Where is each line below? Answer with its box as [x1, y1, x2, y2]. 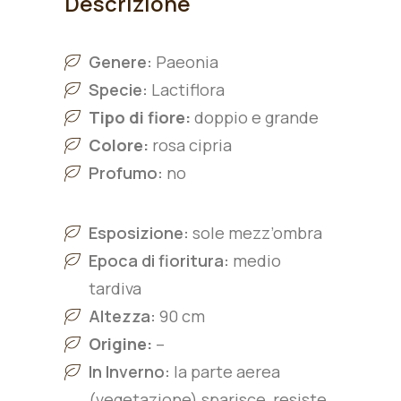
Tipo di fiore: [89, 107, 191, 128]
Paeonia [156, 51, 218, 73]
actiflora [160, 79, 225, 100]
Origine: [89, 333, 152, 354]
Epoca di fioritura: [89, 250, 229, 271]
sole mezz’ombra [192, 222, 322, 243]
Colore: [89, 134, 149, 156]
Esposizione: [89, 222, 192, 243]
